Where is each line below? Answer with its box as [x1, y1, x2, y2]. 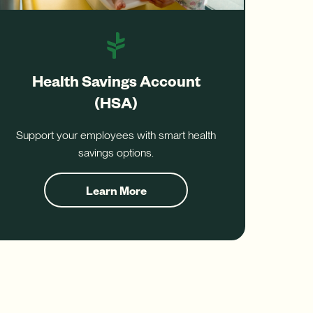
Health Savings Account [31, 70, 201, 90]
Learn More [85, 182, 147, 198]
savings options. [78, 146, 154, 160]
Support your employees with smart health [16, 129, 216, 143]
